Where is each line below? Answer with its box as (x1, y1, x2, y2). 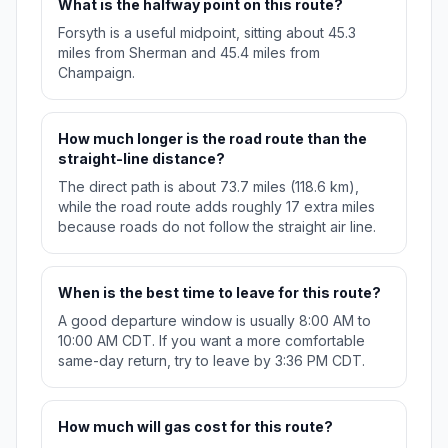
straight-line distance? (58, 150, 225, 168)
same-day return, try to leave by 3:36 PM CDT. (58, 352, 365, 370)
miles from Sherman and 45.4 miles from (58, 44, 320, 62)
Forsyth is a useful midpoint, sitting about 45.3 (58, 24, 356, 42)
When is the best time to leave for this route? (58, 284, 381, 302)
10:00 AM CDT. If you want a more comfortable (58, 332, 365, 350)
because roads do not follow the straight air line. (58, 218, 376, 236)
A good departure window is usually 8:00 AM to (58, 312, 371, 330)
